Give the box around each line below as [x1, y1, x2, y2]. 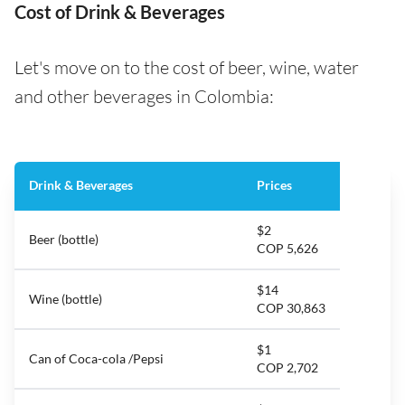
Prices [257, 177, 292, 193]
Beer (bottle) [29, 231, 99, 248]
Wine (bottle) [29, 291, 102, 307]
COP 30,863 [257, 300, 325, 316]
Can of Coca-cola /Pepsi [29, 351, 164, 367]
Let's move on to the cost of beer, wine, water [14, 56, 359, 80]
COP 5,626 [257, 240, 318, 257]
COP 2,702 [257, 360, 318, 376]
